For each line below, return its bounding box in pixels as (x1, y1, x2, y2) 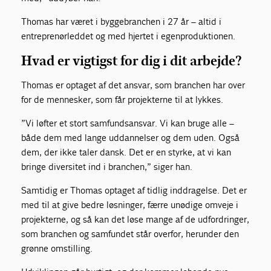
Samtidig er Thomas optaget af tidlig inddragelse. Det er (21, 184, 247, 196)
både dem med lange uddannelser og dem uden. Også (21, 131, 240, 143)
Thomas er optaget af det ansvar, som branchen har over (21, 79, 246, 91)
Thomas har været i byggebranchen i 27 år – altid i (21, 15, 222, 27)
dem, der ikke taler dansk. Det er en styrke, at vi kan (21, 146, 232, 158)
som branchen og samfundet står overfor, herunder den (21, 227, 240, 240)
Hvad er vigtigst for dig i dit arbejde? (21, 52, 242, 69)
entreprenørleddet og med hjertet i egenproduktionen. (21, 30, 236, 42)
